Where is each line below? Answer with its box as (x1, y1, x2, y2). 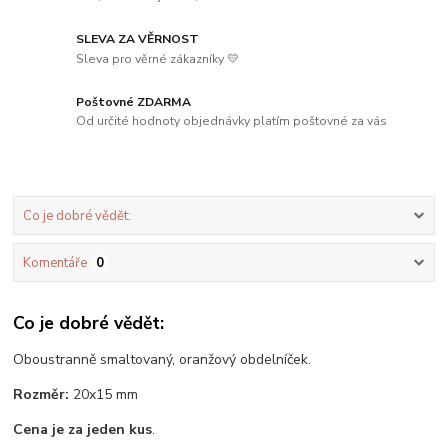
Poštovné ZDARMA (76, 93, 192, 110)
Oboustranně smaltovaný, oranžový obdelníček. (13, 349, 312, 369)
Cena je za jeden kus (13, 419, 153, 439)
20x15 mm (69, 384, 139, 404)
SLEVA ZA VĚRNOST (76, 30, 200, 47)
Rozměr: (13, 384, 70, 404)
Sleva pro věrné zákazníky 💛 (76, 50, 240, 67)
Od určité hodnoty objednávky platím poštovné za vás (76, 113, 388, 130)
